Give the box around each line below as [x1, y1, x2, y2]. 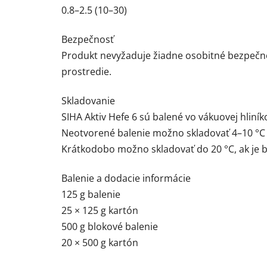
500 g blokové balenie [61, 220, 158, 234]
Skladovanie [61, 94, 115, 108]
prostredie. [61, 65, 111, 79]
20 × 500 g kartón [61, 236, 138, 250]
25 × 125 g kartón [61, 204, 138, 218]
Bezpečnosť [61, 33, 114, 46]
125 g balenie [61, 188, 120, 201]
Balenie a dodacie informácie [61, 172, 191, 185]
